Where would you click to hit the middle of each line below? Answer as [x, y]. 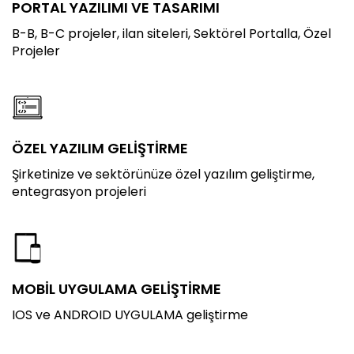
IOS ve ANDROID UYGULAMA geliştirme [130, 315]
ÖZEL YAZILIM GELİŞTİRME [100, 148]
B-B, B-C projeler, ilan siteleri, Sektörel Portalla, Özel [171, 34]
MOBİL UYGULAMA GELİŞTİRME [117, 289]
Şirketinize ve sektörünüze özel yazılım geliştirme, [163, 174]
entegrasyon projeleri [79, 192]
